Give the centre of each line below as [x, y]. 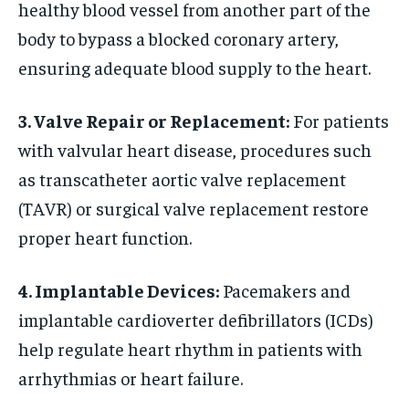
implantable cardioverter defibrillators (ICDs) [196, 319]
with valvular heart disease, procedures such [195, 149]
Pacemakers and [285, 289]
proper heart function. [105, 236]
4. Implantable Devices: [119, 289]
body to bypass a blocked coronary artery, [178, 37]
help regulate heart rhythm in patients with [190, 348]
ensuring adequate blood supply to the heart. [194, 67]
